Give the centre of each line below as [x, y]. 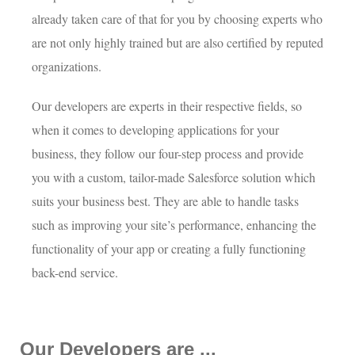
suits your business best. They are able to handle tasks [165, 201]
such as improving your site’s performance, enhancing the [174, 225]
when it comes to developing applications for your [155, 130]
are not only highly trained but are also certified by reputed [177, 43]
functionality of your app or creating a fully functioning [169, 249]
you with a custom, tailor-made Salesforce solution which [174, 177]
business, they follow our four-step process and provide [168, 154]
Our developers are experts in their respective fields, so [167, 106]
